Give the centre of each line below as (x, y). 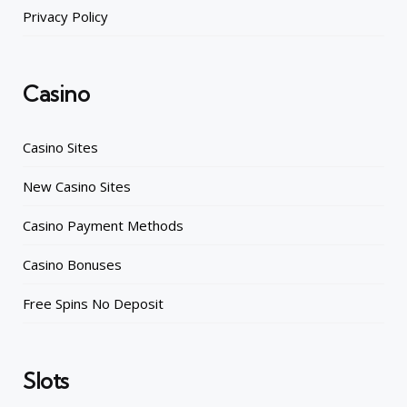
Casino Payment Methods (103, 225)
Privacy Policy (65, 16)
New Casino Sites (77, 186)
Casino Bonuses (72, 264)
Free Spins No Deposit (93, 303)
